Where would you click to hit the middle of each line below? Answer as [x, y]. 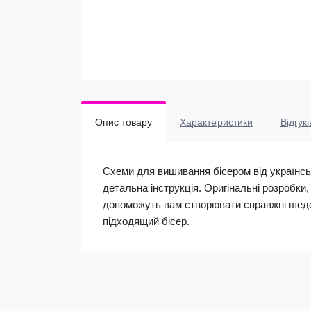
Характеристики [216, 122]
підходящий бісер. [146, 221]
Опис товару [124, 122]
